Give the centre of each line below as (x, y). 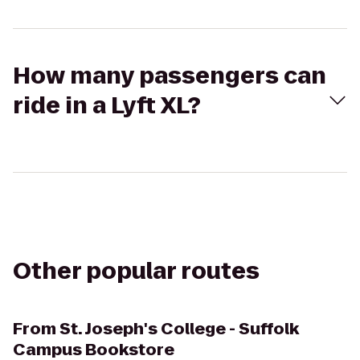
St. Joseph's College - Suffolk (179, 329)
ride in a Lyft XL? (107, 106)
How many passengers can (170, 76)
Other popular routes (136, 271)
